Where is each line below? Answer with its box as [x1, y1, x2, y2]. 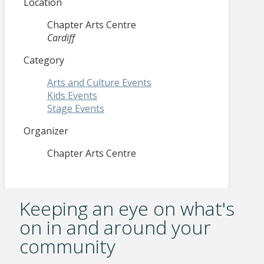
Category [24, 54, 64, 67]
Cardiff [47, 31, 75, 45]
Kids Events [47, 89, 97, 103]
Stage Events [47, 102, 104, 115]
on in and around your [19, 214, 211, 240]
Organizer [24, 124, 68, 138]
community [19, 233, 115, 259]
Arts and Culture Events [47, 76, 151, 90]
